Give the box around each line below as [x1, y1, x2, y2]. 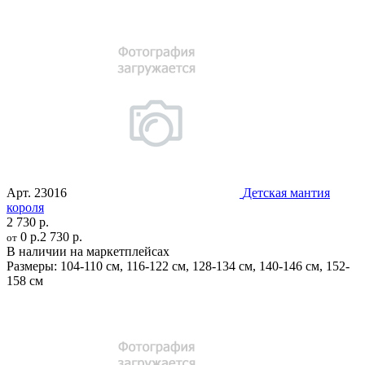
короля [7, 200, 44, 214]
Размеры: [7, 258, 57, 273]
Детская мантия [243, 185, 330, 200]
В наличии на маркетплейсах [7, 244, 169, 258]
